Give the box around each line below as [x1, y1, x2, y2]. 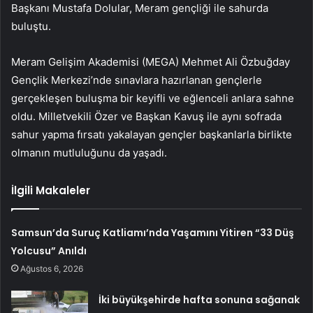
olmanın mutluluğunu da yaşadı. [11, 146, 167, 160]
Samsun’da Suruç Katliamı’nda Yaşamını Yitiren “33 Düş [11, 226, 295, 240]
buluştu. [11, 20, 51, 34]
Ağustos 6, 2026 [20, 263, 84, 275]
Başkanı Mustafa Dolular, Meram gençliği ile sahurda [11, 1, 268, 15]
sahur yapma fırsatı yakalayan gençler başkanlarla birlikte [11, 128, 292, 142]
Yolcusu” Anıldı [11, 244, 87, 259]
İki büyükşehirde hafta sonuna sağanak [99, 293, 300, 307]
